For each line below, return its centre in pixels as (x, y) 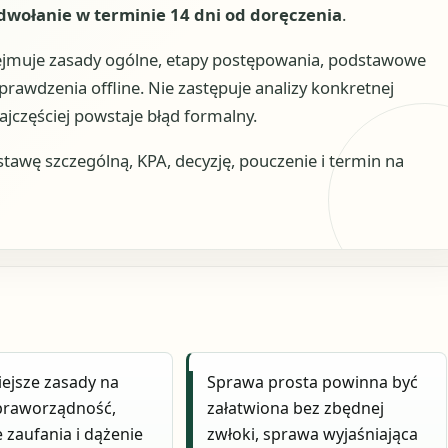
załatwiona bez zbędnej (296, 408)
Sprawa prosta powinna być (313, 382)
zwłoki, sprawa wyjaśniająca (313, 434)
